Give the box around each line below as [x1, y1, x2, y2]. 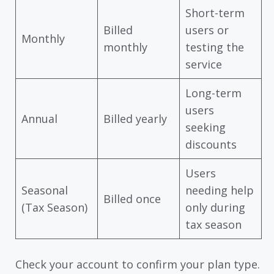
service [185, 56, 222, 72]
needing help [185, 182, 254, 198]
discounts [185, 136, 237, 152]
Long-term [185, 85, 242, 100]
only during [185, 199, 245, 215]
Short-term [185, 5, 245, 20]
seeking [185, 119, 226, 135]
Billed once [103, 191, 161, 206]
